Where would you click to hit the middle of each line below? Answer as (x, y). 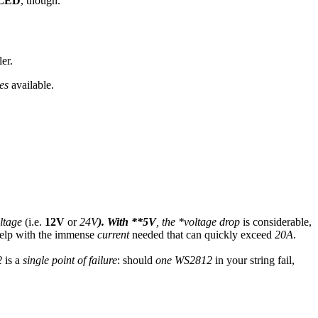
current (113, 234)
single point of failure (70, 260)
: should (136, 260)
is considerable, (276, 221)
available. (31, 84)
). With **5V (127, 221)
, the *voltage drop (198, 221)
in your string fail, (253, 260)
